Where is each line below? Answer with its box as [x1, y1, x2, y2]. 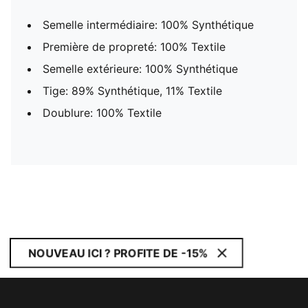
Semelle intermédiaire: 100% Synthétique [43, 18, 254, 32]
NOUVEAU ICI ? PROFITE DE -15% [28, 246, 208, 260]
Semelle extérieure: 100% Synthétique [43, 62, 238, 76]
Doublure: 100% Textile [43, 106, 162, 120]
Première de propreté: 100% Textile [43, 40, 225, 54]
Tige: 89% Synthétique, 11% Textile [43, 84, 222, 98]
